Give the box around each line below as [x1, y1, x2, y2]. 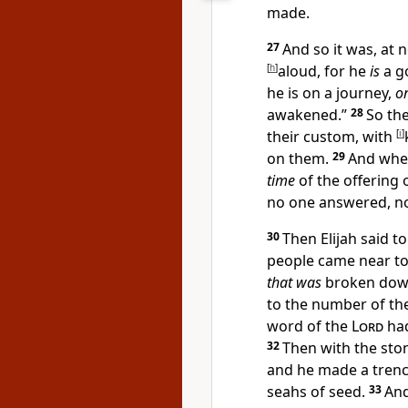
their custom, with [267, 127, 396, 147]
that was [267, 272, 321, 292]
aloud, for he [278, 61, 370, 81]
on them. [267, 148, 332, 168]
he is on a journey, [267, 83, 395, 103]
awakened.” [267, 105, 351, 125]
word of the [267, 316, 352, 336]
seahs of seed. [267, 382, 369, 402]
